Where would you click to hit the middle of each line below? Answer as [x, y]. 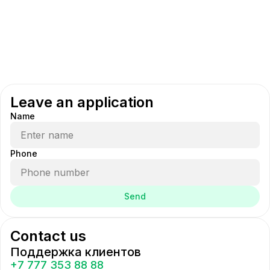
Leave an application [82, 102]
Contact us [48, 236]
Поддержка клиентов [76, 252]
